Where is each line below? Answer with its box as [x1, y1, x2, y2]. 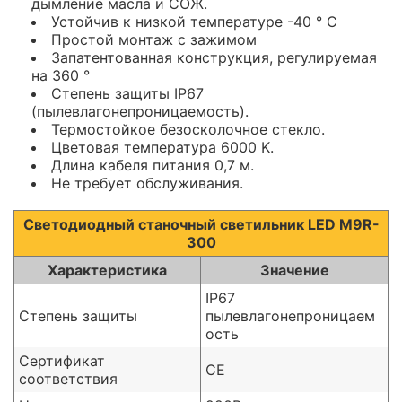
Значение [259, 261, 329, 280]
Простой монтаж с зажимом [51, 31, 257, 49]
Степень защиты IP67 [51, 84, 204, 103]
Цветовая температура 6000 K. [51, 138, 274, 157]
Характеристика [48, 261, 167, 280]
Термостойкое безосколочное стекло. [51, 120, 325, 139]
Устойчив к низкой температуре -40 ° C [51, 13, 337, 31]
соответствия [19, 370, 118, 389]
